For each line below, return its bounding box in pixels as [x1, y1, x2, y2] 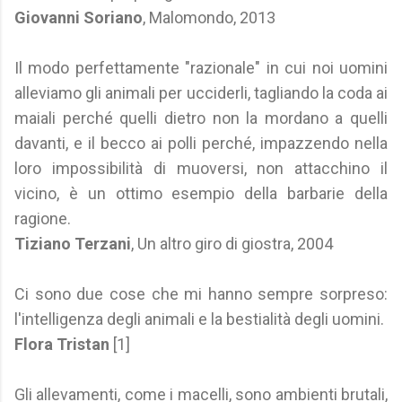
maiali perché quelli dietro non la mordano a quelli [14, 109, 388, 127]
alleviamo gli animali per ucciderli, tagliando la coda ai [14, 83, 388, 102]
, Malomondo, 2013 [143, 8, 275, 27]
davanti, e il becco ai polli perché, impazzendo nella [14, 134, 388, 153]
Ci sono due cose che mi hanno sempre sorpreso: [14, 284, 388, 303]
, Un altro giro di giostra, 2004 [131, 234, 333, 253]
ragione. [14, 209, 71, 228]
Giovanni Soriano [14, 8, 143, 27]
